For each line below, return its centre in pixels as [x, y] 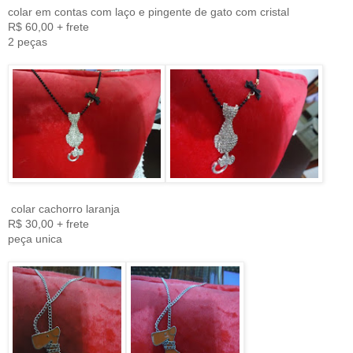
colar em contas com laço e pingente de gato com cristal [149, 12]
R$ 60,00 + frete [48, 27]
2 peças [28, 42]
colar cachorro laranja [64, 209]
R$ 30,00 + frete [48, 224]
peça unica [35, 239]
